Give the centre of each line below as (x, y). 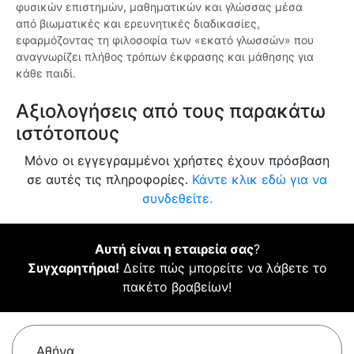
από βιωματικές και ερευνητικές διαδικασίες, (138, 24)
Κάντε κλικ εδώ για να (260, 180)
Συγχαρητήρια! (73, 268)
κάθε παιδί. (46, 73)
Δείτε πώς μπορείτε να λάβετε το (223, 268)
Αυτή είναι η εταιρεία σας (174, 249)
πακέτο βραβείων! (177, 287)
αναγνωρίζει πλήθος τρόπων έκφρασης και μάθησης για (165, 57)
